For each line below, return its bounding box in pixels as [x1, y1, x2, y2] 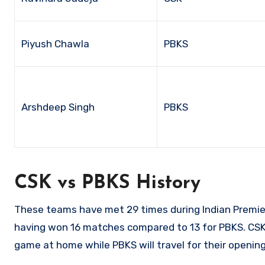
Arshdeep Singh [21, 101, 95, 113]
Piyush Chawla [21, 37, 90, 50]
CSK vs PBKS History [14, 173, 201, 193]
